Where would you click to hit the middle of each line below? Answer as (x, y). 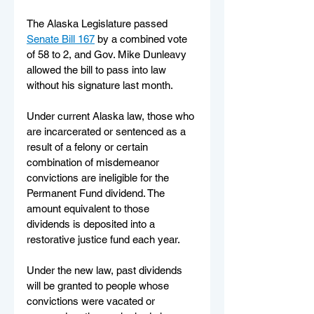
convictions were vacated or (92, 301)
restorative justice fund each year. (105, 239)
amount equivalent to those (89, 208)
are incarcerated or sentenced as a (108, 131)
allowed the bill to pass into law (98, 69)
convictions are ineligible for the (99, 177)
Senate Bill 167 (61, 39)
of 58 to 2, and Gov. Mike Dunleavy (108, 54)
